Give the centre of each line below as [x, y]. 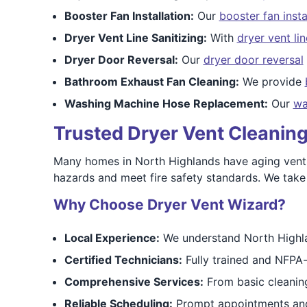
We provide [272, 82]
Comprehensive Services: [134, 282]
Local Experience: [112, 238]
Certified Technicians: [123, 260]
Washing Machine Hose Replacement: [166, 103]
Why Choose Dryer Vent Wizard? [169, 205]
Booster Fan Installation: [129, 16]
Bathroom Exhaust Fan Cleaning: [151, 82]
